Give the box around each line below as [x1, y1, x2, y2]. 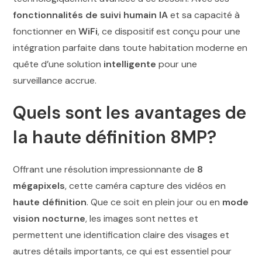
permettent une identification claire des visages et [13, 229, 230, 242]
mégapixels [13, 180, 65, 192]
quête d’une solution [13, 58, 104, 71]
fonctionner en [13, 25, 79, 38]
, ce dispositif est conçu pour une [98, 25, 241, 38]
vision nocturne [13, 212, 86, 225]
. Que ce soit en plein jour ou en [87, 196, 223, 209]
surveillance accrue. [13, 74, 97, 87]
